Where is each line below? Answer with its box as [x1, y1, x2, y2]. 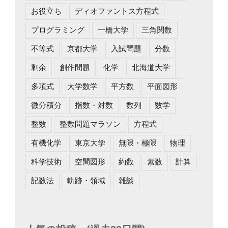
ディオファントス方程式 [75, 6, 159, 15]
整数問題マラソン [60, 119, 121, 128]
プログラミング [31, 25, 84, 34]
